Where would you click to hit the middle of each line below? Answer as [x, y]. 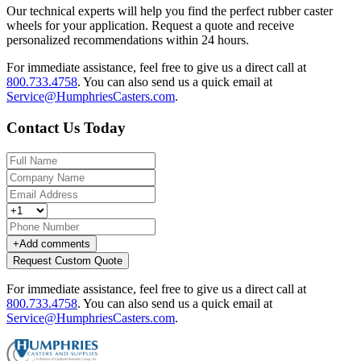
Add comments [55, 243]
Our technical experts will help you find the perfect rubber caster [170, 11]
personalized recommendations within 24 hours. [128, 40]
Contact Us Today [66, 127]
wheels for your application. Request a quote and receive [150, 26]
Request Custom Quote [68, 260]
